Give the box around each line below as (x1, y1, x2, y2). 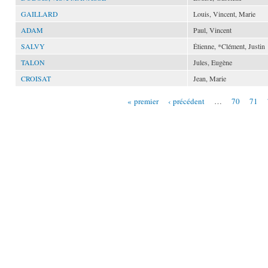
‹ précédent (168, 95, 205, 106)
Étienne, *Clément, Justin (193, 41, 265, 51)
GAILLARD (21, 9, 58, 19)
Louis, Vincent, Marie (193, 9, 255, 19)
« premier (127, 95, 159, 106)
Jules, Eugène (193, 57, 232, 67)
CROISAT (21, 74, 51, 83)
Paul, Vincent (193, 25, 232, 35)
